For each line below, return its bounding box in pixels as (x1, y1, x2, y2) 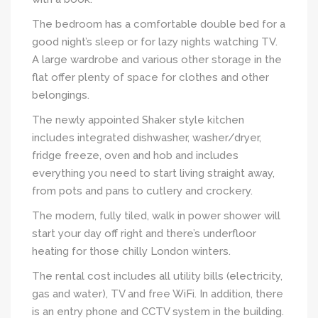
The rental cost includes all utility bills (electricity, (32, 269, 283, 283)
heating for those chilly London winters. (32, 244, 231, 258)
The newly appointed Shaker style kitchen (32, 113, 244, 126)
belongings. (32, 88, 89, 102)
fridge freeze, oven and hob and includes (32, 148, 238, 162)
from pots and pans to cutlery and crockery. (32, 184, 253, 197)
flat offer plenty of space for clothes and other (32, 70, 269, 84)
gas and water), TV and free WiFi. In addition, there (32, 287, 283, 300)
